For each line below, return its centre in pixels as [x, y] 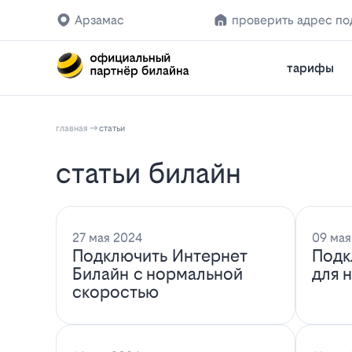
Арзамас [100, 20]
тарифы [310, 68]
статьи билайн [157, 173]
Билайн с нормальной [157, 274]
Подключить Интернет [159, 256]
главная [72, 128]
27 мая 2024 [107, 238]
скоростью [115, 292]
